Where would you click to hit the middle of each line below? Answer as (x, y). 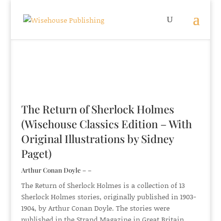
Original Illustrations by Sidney (97, 139)
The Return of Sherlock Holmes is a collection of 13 (103, 185)
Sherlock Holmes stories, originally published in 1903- (108, 197)
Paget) (36, 153)
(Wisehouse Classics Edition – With (106, 124)
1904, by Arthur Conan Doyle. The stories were (95, 208)
